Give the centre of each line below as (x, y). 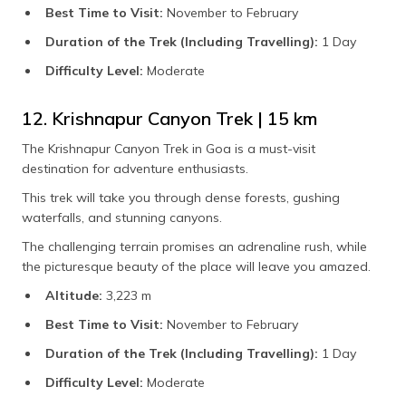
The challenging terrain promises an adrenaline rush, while (194, 247)
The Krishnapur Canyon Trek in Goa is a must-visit (169, 149)
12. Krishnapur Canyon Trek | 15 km (169, 119)
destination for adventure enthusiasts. (135, 169)
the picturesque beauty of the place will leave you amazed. (196, 267)
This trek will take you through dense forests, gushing (181, 198)
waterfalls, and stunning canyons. (122, 218)
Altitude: (74, 296)
